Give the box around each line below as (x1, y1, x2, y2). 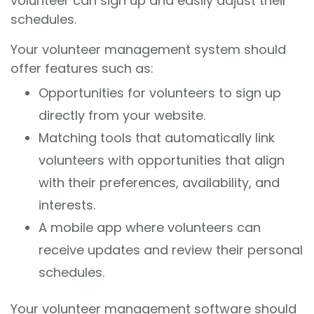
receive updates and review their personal (39, 241, 303, 259)
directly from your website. (39, 107, 209, 124)
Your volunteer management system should (11, 41, 286, 58)
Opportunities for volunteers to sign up (39, 84, 281, 102)
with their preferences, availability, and (39, 174, 280, 191)
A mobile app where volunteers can (39, 219, 261, 236)
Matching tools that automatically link (39, 129, 275, 146)
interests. (39, 196, 95, 214)
